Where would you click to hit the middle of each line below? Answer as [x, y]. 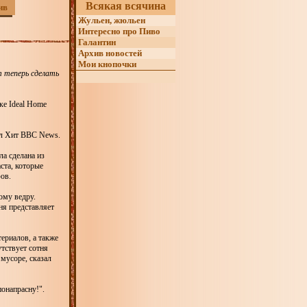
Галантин [96, 42]
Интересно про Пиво [118, 31]
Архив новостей [109, 53]
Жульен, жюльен [111, 20]
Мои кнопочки [106, 64]
